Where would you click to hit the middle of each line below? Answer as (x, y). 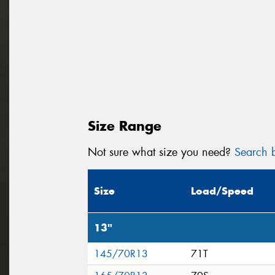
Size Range (125, 126)
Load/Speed (222, 191)
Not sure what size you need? (161, 152)
